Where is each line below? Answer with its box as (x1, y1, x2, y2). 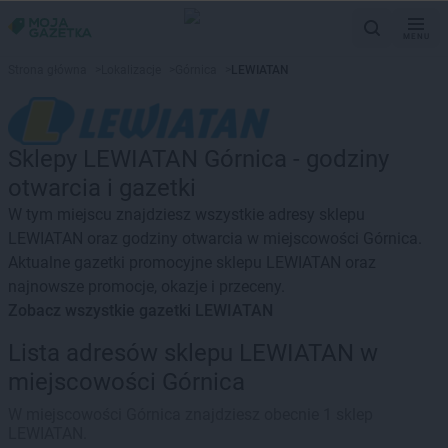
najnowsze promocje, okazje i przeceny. (8, 277, 285, 296)
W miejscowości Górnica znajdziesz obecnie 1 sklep (8, 405, 373, 424)
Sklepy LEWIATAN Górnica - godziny (8, 145, 389, 173)
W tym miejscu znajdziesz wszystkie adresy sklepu (8, 205, 365, 224)
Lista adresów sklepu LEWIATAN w (8, 339, 378, 367)
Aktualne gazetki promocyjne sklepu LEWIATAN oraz (8, 253, 376, 272)
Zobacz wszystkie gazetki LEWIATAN (8, 301, 273, 320)
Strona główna (8, 63, 87, 77)
